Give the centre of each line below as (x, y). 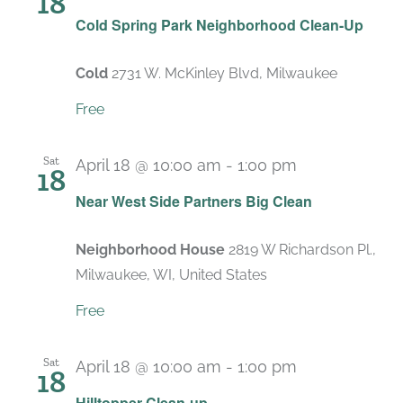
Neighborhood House (152, 249)
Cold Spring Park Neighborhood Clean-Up (219, 24)
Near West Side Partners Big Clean (194, 201)
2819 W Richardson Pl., (302, 249)
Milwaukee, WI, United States (171, 274)
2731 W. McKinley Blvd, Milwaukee (224, 73)
